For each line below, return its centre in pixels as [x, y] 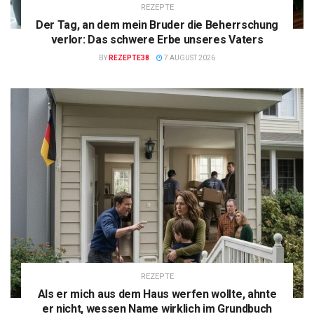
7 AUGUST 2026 [189, 58]
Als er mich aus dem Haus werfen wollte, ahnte [157, 294]
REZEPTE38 [129, 58]
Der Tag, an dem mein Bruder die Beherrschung [157, 25]
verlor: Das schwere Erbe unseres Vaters [157, 40]
